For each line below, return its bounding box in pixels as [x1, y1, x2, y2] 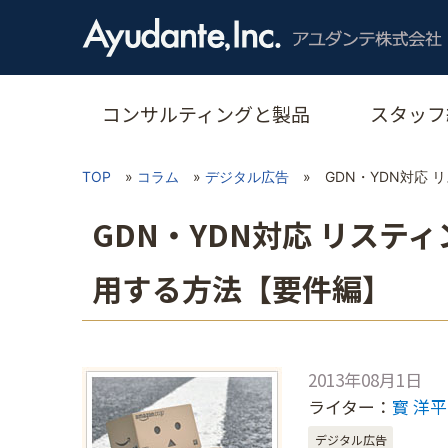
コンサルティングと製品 [102, 100, 310, 127]
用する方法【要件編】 [92, 266, 392, 310]
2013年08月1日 [308, 367, 423, 392]
